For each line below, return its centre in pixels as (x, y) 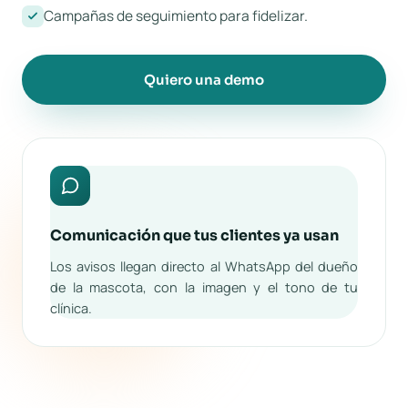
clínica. (71, 308)
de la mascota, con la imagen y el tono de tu (204, 287)
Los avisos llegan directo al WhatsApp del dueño (204, 266)
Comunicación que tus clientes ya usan (194, 235)
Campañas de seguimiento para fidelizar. (176, 15)
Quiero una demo (204, 79)
